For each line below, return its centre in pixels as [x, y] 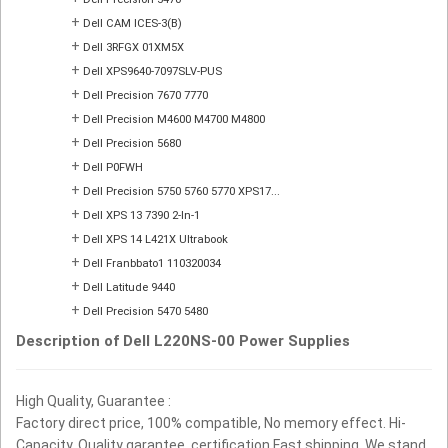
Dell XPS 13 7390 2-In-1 [141, 216]
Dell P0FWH [113, 168]
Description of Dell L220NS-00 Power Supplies [183, 341]
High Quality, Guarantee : [93, 401]
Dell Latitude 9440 [129, 288]
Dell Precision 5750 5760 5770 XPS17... [181, 192]
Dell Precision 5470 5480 [145, 312]
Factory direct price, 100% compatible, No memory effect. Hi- [211, 423]
